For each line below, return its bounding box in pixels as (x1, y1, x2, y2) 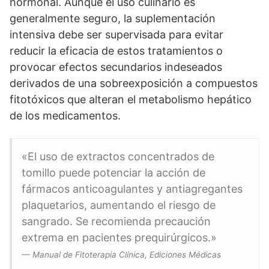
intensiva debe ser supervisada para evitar (10, 28, 223, 41)
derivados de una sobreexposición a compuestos (10, 77, 258, 89)
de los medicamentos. (10, 109, 121, 122)
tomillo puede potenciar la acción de (22, 166, 205, 179)
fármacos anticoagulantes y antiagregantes (22, 183, 243, 195)
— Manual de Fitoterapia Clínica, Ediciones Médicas (22, 250, 221, 259)
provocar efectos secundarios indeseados (10, 61, 222, 73)
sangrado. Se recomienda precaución (22, 215, 211, 228)
